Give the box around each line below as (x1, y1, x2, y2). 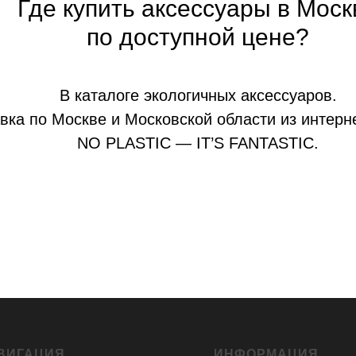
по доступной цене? (87, 24, 309, 50)
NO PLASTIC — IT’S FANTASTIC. (77, 134, 319, 152)
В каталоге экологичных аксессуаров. (59, 87, 337, 104)
